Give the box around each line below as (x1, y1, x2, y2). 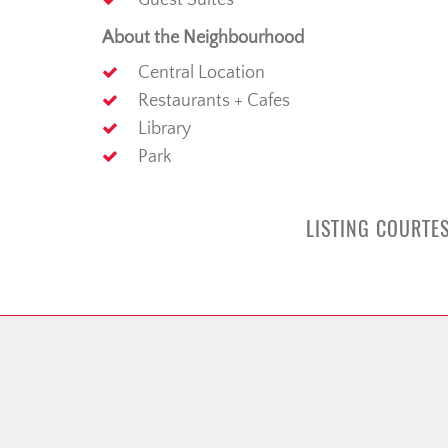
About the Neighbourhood (102, 28, 304, 49)
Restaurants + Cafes (138, 91, 290, 112)
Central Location (138, 63, 265, 84)
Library (138, 119, 191, 140)
